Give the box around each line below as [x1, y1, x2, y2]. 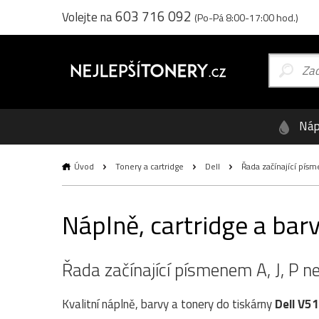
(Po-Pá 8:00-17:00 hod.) [194, 10, 298, 25]
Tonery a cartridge [115, 159, 184, 173]
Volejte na [62, 8, 115, 26]
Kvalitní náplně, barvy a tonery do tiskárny [62, 295, 275, 313]
